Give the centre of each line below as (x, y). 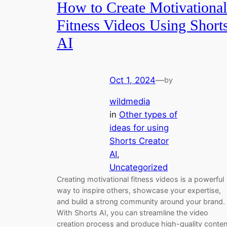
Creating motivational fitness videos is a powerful (140, 179)
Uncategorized (139, 167)
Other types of (148, 115)
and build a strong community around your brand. (141, 202)
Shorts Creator (139, 141)
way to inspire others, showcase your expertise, (139, 191)
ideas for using (139, 128)
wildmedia (130, 102)
